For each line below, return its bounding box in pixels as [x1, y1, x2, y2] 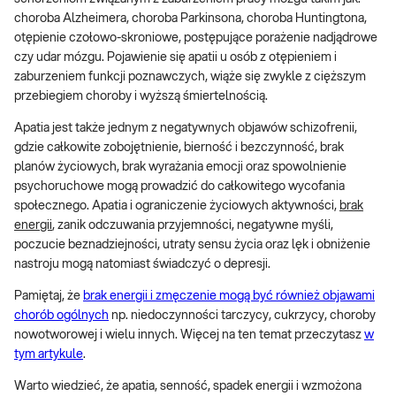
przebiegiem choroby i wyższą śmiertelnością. [14, 89, 268, 103]
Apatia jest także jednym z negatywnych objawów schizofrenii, [14, 121, 357, 134]
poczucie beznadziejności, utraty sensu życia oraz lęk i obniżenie [14, 238, 370, 251]
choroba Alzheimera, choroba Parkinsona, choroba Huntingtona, [14, 11, 367, 25]
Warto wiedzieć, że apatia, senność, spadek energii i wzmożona [14, 379, 362, 392]
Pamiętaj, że [14, 289, 83, 302]
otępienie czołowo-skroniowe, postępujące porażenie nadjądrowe [14, 31, 377, 44]
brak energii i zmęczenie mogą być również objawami [83, 289, 375, 302]
